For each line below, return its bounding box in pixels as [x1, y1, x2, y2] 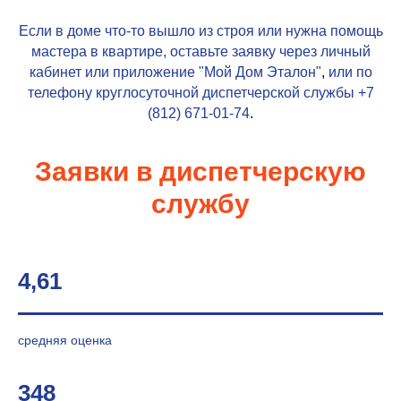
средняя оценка [18, 333, 112, 347]
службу [151, 189, 250, 218]
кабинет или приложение [29, 64, 199, 80]
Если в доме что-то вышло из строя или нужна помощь [18, 23, 383, 38]
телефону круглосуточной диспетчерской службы [27, 85, 358, 100]
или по [328, 64, 372, 80]
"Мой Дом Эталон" [198, 64, 321, 80]
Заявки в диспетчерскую [35, 157, 366, 186]
